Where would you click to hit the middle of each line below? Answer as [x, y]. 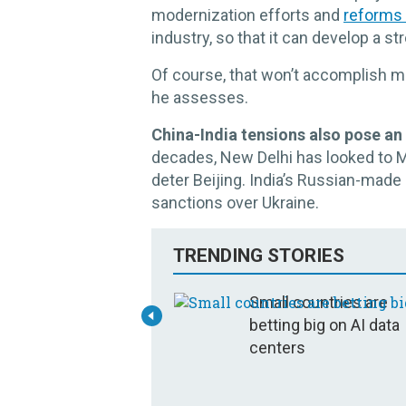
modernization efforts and [247, 15]
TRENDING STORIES [259, 256]
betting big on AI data [324, 325]
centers [277, 348]
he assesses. [200, 98]
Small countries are [319, 303]
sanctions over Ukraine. [235, 203]
